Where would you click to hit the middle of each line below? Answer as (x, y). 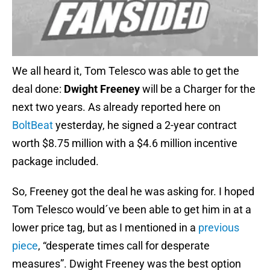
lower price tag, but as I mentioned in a (105, 228)
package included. (55, 162)
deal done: (38, 89)
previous (219, 228)
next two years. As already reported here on (116, 107)
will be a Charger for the (198, 89)
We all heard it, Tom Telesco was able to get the (126, 71)
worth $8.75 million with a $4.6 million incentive (125, 143)
